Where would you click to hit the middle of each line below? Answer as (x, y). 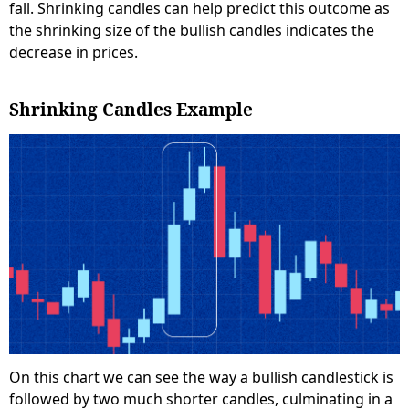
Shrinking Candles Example (131, 110)
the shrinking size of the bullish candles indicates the (192, 31)
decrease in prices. (73, 52)
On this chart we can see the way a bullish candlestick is (201, 378)
